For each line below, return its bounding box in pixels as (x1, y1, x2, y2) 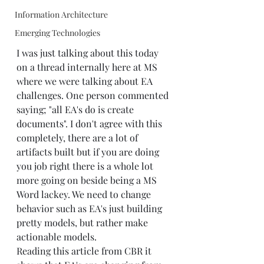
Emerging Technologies (15, 27, 100, 38)
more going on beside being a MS (16, 173, 159, 186)
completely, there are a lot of (16, 131, 140, 144)
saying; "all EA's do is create (16, 103, 136, 115)
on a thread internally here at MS (16, 60, 160, 73)
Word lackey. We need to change (16, 187, 153, 200)
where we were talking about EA (16, 74, 155, 87)
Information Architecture (15, 9, 108, 20)
